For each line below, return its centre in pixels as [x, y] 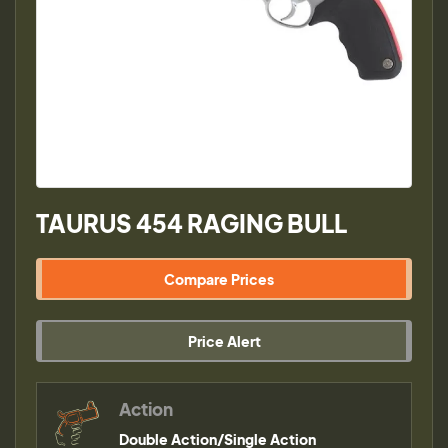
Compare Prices [219, 279]
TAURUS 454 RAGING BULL [191, 223]
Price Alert [224, 341]
